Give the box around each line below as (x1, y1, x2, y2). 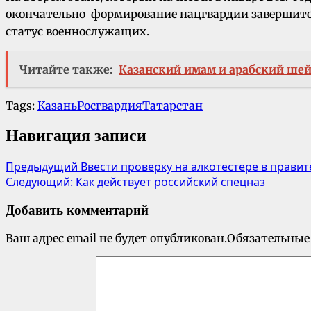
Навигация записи (6, 126, 146, 145)
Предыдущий (6, 159, 81, 175)
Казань (37, 99, 77, 113)
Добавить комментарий (6, 203, 149, 217)
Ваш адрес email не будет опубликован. (6, 230, 227, 245)
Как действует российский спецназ (76, 174, 265, 190)
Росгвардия (77, 99, 142, 113)
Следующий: (6, 174, 76, 190)
